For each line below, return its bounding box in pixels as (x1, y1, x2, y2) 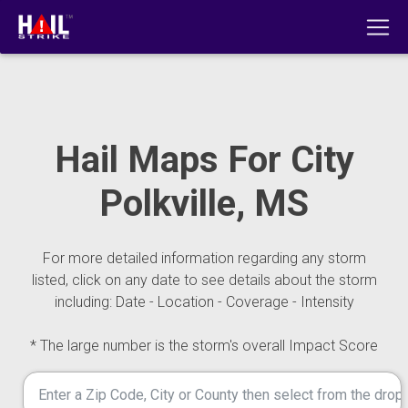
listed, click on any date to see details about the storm (31, 271, 377, 289)
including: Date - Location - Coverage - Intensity (54, 293, 354, 311)
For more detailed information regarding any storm (42, 250, 366, 267)
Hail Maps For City (54, 138, 354, 181)
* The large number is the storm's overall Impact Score (30, 337, 378, 354)
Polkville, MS (99, 182, 309, 225)
